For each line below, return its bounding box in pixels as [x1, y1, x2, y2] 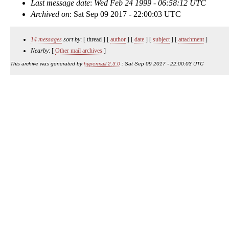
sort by [62, 36, 80, 43]
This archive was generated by [10, 61, 84, 66]
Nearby [31, 47, 49, 54]
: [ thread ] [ [80, 36, 110, 43]
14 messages [31, 36, 62, 43]
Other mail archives [55, 47, 102, 54]
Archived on [31, 10, 70, 18]
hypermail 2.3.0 [84, 61, 120, 66]
